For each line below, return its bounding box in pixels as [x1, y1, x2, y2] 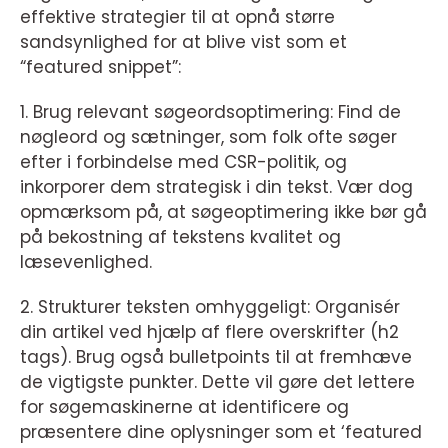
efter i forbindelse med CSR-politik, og [20, 150, 347, 175]
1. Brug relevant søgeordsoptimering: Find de [20, 100, 401, 125]
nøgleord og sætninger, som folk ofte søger [20, 125, 397, 150]
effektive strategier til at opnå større [20, 5, 335, 30]
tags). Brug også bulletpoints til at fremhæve [20, 345, 412, 370]
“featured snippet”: [20, 55, 181, 80]
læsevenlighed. [20, 250, 152, 275]
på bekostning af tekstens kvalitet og [20, 225, 341, 250]
